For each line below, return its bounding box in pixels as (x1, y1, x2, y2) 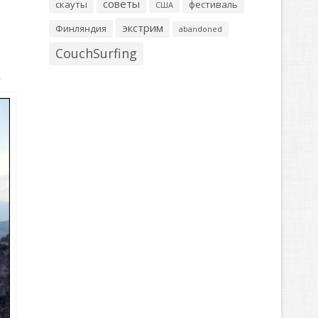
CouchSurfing (55, 45, 137, 62)
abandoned (178, 23, 222, 34)
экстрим (121, 21, 163, 35)
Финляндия (55, 22, 106, 35)
